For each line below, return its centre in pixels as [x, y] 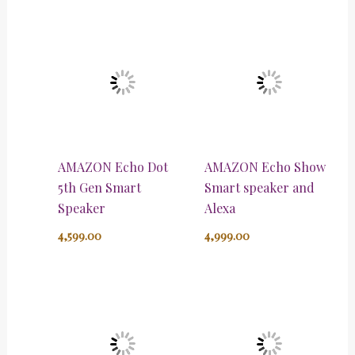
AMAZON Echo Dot [113, 167]
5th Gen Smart [99, 188]
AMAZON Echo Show [265, 167]
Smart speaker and [260, 188]
